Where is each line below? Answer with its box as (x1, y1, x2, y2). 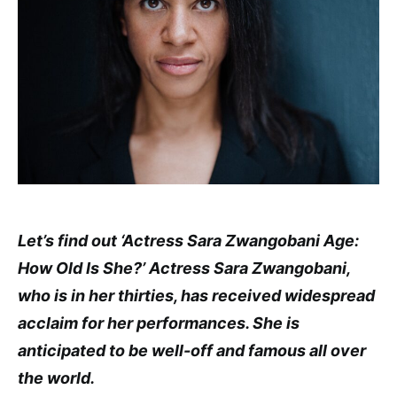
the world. (18, 369, 95, 388)
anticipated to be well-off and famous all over (18, 341, 366, 361)
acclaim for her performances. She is (18, 314, 300, 333)
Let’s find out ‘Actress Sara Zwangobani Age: (18, 231, 359, 251)
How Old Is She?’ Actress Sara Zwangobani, (18, 259, 350, 278)
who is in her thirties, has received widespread (18, 286, 375, 306)
